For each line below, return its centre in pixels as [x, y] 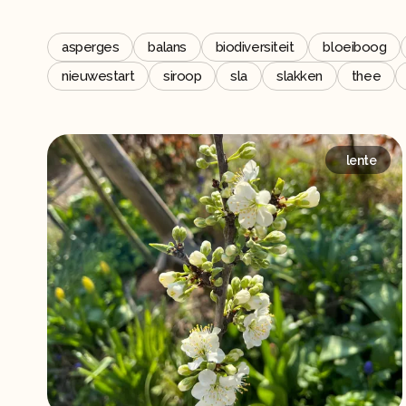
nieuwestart [98, 76]
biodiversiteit [255, 47]
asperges [91, 47]
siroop [183, 76]
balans [167, 47]
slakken [300, 76]
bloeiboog [355, 47]
